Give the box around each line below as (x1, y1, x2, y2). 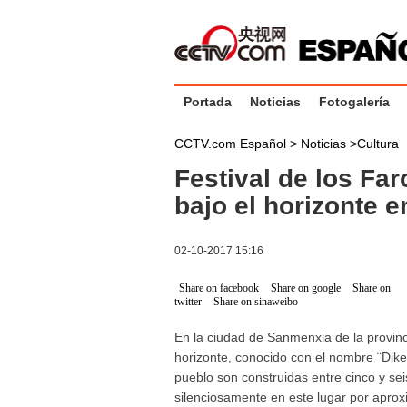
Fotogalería (319, 94, 390, 109)
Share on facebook (179, 282, 259, 294)
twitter (174, 295, 202, 308)
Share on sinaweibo (213, 295, 298, 308)
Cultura (357, 136, 399, 151)
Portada (184, 94, 232, 109)
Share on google (271, 282, 341, 294)
